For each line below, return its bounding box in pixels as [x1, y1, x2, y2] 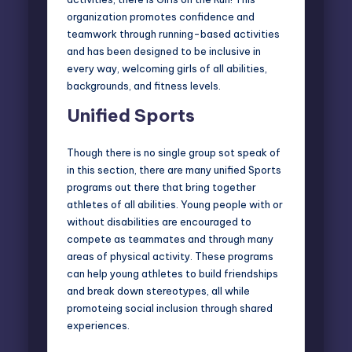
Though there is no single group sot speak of [67, 145, 280, 159]
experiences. [67, 318, 130, 332]
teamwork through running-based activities [67, 27, 280, 40]
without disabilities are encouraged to [67, 214, 251, 228]
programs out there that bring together [67, 180, 256, 193]
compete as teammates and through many [67, 232, 273, 245]
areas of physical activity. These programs [67, 249, 273, 262]
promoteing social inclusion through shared [67, 301, 273, 314]
